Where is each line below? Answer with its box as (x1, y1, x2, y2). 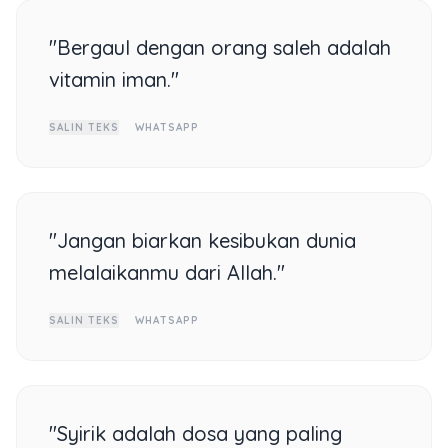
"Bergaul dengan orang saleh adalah (49, 35, 391, 60)
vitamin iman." (49, 67, 179, 92)
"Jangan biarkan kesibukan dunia (49, 228, 356, 253)
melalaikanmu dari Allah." (49, 260, 285, 285)
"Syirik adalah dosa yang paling (49, 421, 342, 446)
